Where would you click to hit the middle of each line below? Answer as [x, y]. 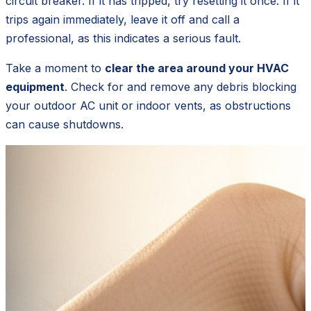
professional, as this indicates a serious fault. [123, 38]
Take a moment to [55, 68]
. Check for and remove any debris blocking [180, 86]
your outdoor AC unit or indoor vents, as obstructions [148, 105]
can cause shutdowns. [65, 124]
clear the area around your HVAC [197, 68]
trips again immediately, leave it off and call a [123, 19]
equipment [35, 86]
